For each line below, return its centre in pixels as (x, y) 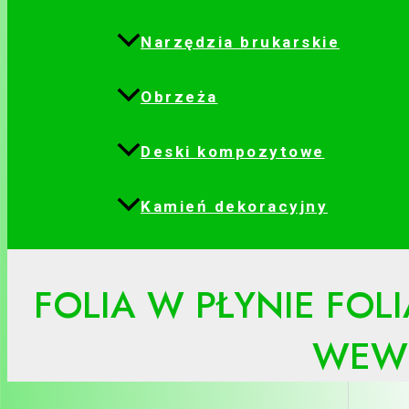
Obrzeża (179, 97)
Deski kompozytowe (233, 152)
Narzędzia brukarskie (240, 42)
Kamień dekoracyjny (234, 207)
